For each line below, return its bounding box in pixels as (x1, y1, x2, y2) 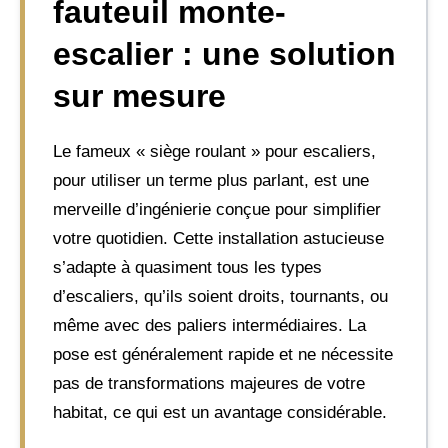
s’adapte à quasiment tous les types (53, 258, 322, 277)
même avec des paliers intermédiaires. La (53, 316, 366, 335)
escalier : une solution (53, 36, 396, 72)
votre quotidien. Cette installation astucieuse (53, 229, 384, 248)
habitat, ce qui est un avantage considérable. (53, 403, 387, 422)
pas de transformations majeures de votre (53, 374, 365, 393)
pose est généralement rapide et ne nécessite (53, 345, 393, 364)
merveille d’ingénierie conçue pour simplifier (53, 200, 381, 219)
